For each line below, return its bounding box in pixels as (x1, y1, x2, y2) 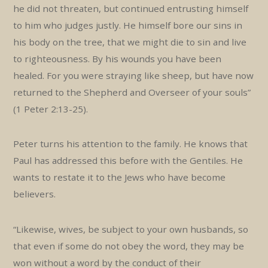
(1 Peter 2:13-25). (13, 102, 89, 115)
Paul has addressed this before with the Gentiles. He (13, 154, 243, 167)
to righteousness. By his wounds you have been (13, 52, 222, 65)
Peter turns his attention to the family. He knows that (13, 138, 248, 150)
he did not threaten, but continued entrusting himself (13, 2, 249, 14)
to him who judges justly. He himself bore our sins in (13, 19, 243, 31)
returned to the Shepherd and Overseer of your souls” (13, 86, 251, 98)
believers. (13, 188, 56, 200)
